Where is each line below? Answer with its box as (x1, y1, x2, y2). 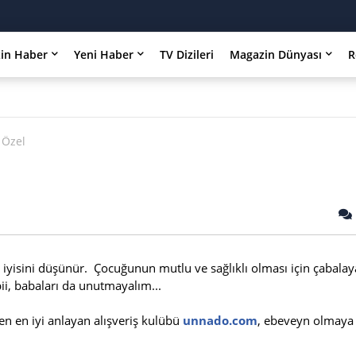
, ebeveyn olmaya (257, 311, 354, 328)
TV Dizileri (160, 47, 215, 62)
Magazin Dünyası (230, 47, 323, 62)
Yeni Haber (74, 47, 134, 62)
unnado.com (183, 311, 257, 328)
